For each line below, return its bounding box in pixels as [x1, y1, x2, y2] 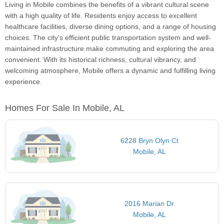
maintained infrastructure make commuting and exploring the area [5, 44, 214, 53]
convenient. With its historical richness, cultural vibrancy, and [5, 55, 196, 64]
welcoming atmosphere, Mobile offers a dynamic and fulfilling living [5, 66, 215, 75]
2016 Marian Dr [124, 199, 174, 207]
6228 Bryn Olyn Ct [120, 136, 178, 145]
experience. [5, 77, 42, 86]
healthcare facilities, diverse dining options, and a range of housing [5, 22, 216, 31]
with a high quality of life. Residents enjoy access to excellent [5, 11, 197, 20]
